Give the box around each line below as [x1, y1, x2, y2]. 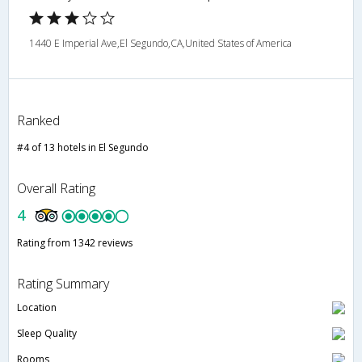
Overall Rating [17, 179, 95, 198]
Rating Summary [17, 275, 109, 293]
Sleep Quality [17, 326, 77, 341]
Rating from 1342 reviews [17, 236, 133, 250]
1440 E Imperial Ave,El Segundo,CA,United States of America [29, 36, 292, 51]
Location [17, 301, 57, 315]
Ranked [17, 112, 60, 130]
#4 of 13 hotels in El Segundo [17, 141, 149, 155]
